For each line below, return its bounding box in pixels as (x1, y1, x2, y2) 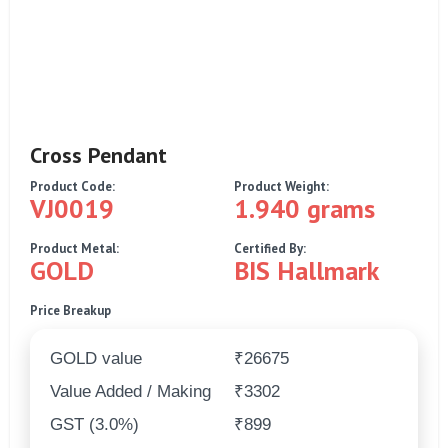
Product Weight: (234, 177, 329, 195)
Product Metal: (30, 239, 119, 257)
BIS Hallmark (234, 253, 379, 287)
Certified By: (234, 239, 306, 257)
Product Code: (30, 177, 115, 195)
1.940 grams (234, 191, 375, 225)
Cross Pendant (30, 140, 167, 169)
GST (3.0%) (50, 414, 139, 434)
